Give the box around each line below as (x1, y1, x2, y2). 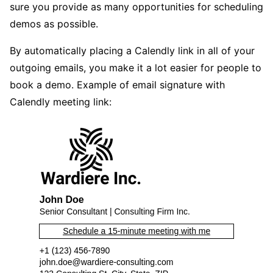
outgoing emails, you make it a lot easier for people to (10, 62, 261, 74)
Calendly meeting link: (10, 96, 112, 108)
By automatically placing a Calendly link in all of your (10, 44, 255, 57)
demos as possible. (10, 18, 98, 30)
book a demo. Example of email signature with (10, 79, 225, 91)
